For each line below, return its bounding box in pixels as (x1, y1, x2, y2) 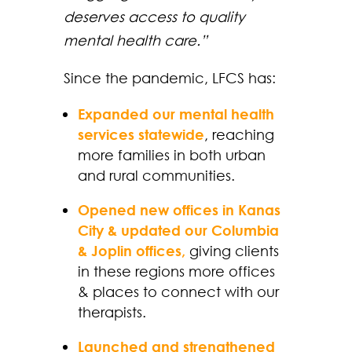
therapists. (77, 302, 146, 321)
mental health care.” (63, 31, 207, 49)
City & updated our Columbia (77, 221, 279, 239)
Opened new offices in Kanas (77, 200, 280, 218)
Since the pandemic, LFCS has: (63, 68, 276, 86)
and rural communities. (77, 166, 235, 184)
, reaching (203, 125, 274, 143)
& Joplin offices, (77, 241, 189, 259)
